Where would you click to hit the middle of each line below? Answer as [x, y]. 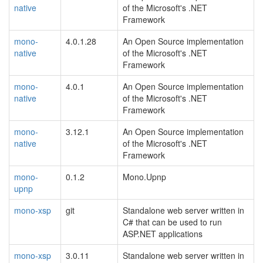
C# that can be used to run [172, 222]
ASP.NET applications [163, 234]
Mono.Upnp [144, 177]
